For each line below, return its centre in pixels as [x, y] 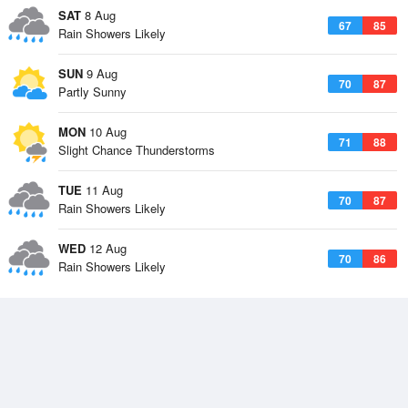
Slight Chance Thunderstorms [137, 150]
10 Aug [106, 132]
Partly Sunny [92, 92]
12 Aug [106, 248]
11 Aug [102, 190]
